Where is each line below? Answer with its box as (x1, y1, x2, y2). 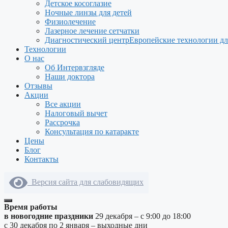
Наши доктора (45, 72, 95, 81)
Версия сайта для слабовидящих (27, 177, 144, 186)
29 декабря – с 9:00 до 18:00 (95, 212, 191, 220)
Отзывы (24, 81, 52, 90)
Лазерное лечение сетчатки (45, 26, 139, 35)
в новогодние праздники (4, 212, 93, 220)
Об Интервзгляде (45, 63, 104, 72)
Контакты (24, 155, 59, 163)
